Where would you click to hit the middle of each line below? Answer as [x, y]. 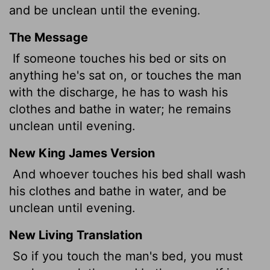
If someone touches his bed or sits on [118, 58]
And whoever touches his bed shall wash [127, 174]
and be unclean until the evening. [105, 10]
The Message [49, 37]
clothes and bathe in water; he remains [120, 109]
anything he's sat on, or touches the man [125, 75]
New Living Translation [76, 235]
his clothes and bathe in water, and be [118, 191]
